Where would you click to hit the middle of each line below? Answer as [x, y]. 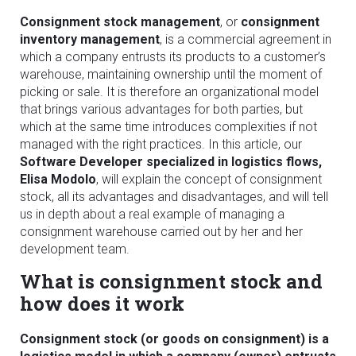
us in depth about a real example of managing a [152, 214]
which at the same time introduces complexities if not [168, 127]
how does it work [102, 304]
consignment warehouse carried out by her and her [161, 232]
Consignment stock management [120, 22]
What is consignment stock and [171, 281]
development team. [75, 249]
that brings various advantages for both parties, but [161, 109]
